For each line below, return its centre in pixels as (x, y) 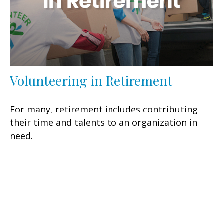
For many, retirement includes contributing (104, 109)
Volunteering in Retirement (91, 80)
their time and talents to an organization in (104, 123)
